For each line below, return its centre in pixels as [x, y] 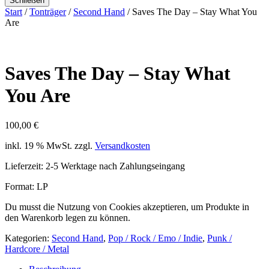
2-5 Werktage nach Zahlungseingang [115, 166]
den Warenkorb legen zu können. [68, 217]
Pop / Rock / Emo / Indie [155, 238]
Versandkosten [122, 145]
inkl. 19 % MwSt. [38, 145]
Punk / [219, 238]
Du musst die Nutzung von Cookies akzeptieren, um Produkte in [127, 207]
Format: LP [26, 186]
